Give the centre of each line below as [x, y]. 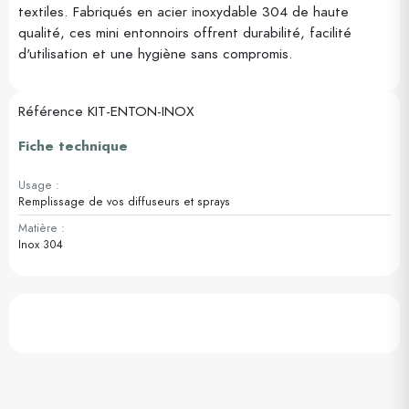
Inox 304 [41, 245]
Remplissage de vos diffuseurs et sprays [124, 202]
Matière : [42, 228]
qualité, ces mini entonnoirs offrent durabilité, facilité [185, 33]
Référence [51, 111]
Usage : [39, 185]
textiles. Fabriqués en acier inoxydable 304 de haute [184, 12]
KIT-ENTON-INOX [141, 111]
